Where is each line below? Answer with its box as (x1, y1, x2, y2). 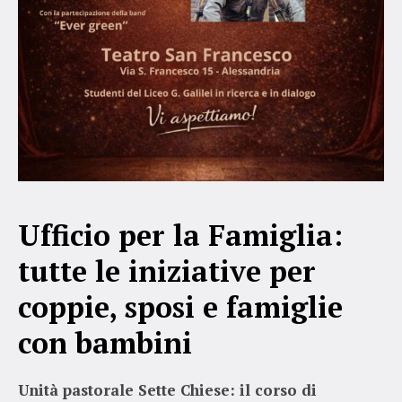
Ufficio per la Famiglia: (18, 215, 343, 254)
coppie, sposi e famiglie (18, 287, 343, 326)
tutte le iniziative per (18, 251, 316, 290)
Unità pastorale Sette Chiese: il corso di (18, 379, 317, 400)
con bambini (18, 323, 200, 362)
